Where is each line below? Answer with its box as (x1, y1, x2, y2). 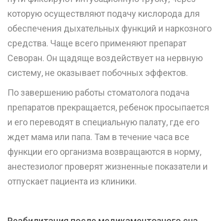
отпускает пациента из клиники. (7, 176, 137, 187)
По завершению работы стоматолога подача (7, 87, 189, 98)
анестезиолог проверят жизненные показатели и (7, 161, 208, 172)
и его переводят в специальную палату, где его (7, 117, 199, 128)
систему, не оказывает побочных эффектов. (7, 68, 188, 78)
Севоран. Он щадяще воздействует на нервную (7, 53, 203, 64)
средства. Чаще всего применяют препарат (7, 38, 186, 49)
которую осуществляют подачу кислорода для (7, 8, 200, 19)
